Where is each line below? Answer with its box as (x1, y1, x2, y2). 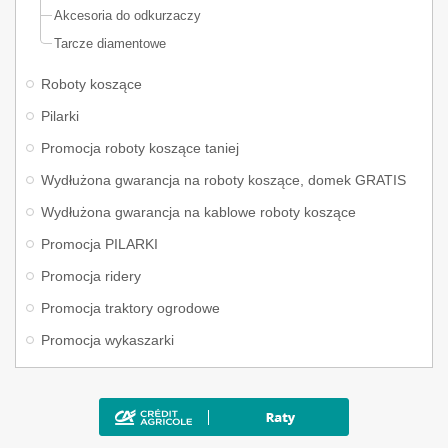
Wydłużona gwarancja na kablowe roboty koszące (41, 204, 356, 220)
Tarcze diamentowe (54, 36, 166, 51)
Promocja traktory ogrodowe (41, 300, 220, 316)
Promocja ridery (41, 268, 141, 284)
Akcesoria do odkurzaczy (54, 8, 201, 23)
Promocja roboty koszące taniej (41, 140, 239, 156)
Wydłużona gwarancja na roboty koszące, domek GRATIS (41, 172, 406, 188)
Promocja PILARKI (41, 236, 158, 252)
